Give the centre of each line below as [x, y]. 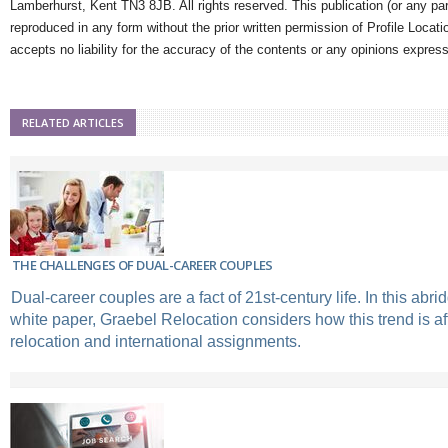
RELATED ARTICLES [73, 123]
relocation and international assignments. [155, 342]
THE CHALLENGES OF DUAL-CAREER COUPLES [142, 265]
